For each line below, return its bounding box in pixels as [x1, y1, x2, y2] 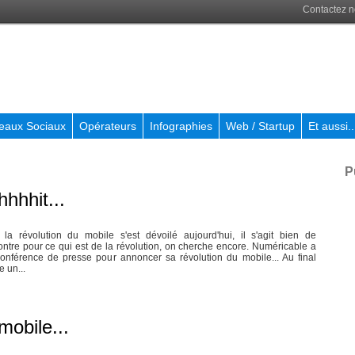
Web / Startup [226, 120, 295, 133]
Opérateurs [79, 120, 136, 133]
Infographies [150, 120, 212, 133]
